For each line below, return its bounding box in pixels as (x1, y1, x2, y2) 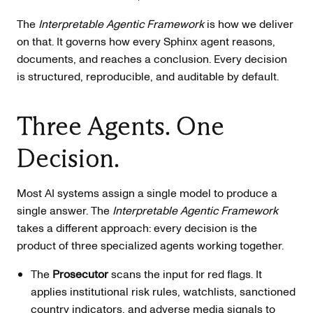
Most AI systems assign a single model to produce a (17, 185, 277, 201)
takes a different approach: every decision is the (17, 220, 257, 236)
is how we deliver (204, 16, 293, 31)
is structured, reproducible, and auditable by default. (17, 68, 279, 84)
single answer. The (17, 203, 112, 219)
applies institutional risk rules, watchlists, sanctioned (31, 284, 296, 300)
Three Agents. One (17, 110, 224, 142)
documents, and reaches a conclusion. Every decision (17, 51, 287, 66)
